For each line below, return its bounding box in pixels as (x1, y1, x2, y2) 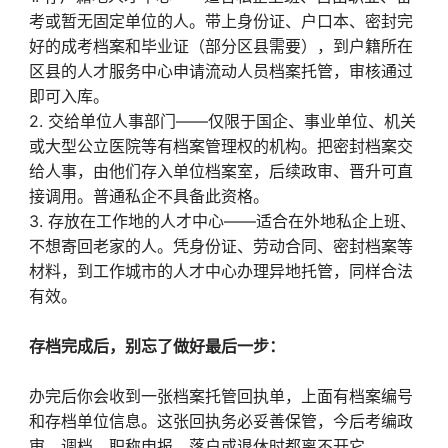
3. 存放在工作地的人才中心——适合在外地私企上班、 (28, 211, 416, 231)
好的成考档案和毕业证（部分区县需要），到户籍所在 (28, 36, 413, 56)
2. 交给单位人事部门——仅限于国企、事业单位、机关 (28, 111, 416, 131)
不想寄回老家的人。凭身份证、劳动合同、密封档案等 (28, 236, 413, 256)
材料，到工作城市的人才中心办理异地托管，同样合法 (28, 261, 413, 281)
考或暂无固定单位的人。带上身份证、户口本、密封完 (28, 11, 413, 31)
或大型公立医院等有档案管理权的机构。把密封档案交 (28, 136, 413, 156)
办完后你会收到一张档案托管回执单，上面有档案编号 (28, 386, 413, 406)
